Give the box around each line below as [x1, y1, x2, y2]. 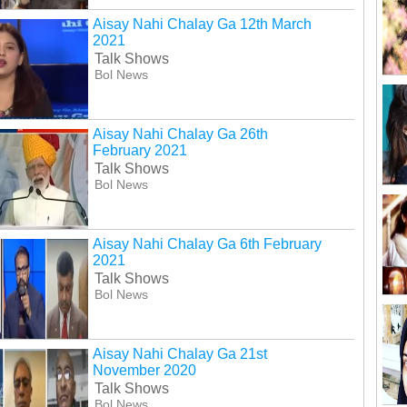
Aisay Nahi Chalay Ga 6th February [92, 236, 322, 253]
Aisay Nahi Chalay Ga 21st [92, 346, 267, 362]
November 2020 [92, 362, 196, 379]
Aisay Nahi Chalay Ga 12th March [92, 16, 312, 33]
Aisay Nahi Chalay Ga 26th [92, 126, 268, 143]
